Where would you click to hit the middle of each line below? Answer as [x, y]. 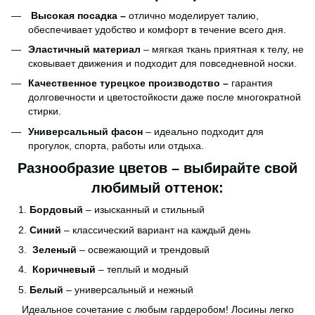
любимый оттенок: [157, 188]
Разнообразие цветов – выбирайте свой [157, 168]
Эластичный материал [86, 49]
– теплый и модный [142, 270]
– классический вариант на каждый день [157, 230]
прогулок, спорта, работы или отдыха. [116, 145]
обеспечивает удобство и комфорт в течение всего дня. [157, 29]
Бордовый [58, 210]
